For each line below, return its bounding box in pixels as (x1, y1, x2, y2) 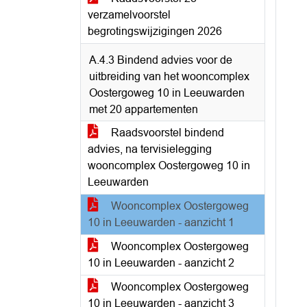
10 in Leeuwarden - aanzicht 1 (88, 217, 234, 228)
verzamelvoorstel (88, 9, 171, 21)
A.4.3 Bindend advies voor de (89, 54, 232, 66)
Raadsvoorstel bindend (108, 127, 224, 138)
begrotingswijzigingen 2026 (88, 25, 222, 37)
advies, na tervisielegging (88, 143, 212, 155)
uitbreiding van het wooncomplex (89, 71, 249, 82)
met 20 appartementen (89, 103, 198, 115)
